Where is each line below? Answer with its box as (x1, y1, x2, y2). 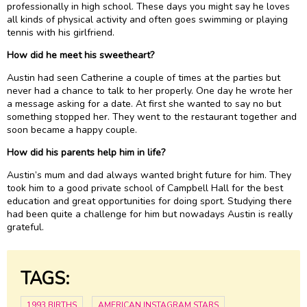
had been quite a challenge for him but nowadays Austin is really (7, 207, 293, 221)
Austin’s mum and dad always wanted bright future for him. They (7, 168, 291, 182)
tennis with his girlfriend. (7, 25, 114, 39)
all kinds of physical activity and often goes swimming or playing (7, 12, 288, 26)
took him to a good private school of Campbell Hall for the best (7, 181, 283, 195)
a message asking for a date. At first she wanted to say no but (7, 97, 281, 110)
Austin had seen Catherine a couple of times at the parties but (7, 71, 280, 84)
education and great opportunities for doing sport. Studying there (7, 194, 292, 208)
